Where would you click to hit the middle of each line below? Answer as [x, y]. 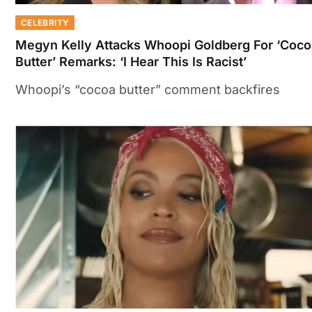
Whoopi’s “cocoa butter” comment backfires [148, 89]
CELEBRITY [45, 22]
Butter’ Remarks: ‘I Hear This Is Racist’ [131, 61]
